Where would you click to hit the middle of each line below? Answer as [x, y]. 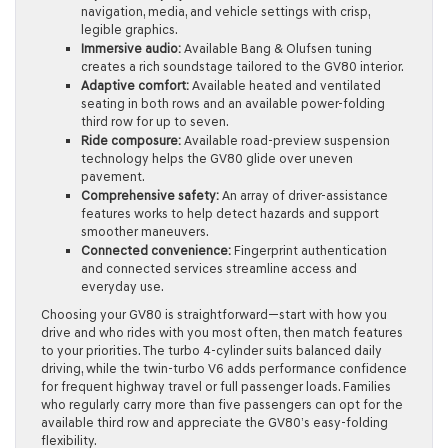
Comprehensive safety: [150, 195]
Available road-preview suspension [285, 140]
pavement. [113, 176]
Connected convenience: [156, 250]
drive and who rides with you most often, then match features [222, 332]
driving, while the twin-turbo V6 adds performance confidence [224, 368]
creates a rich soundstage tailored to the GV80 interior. [242, 66]
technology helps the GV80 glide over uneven [217, 158]
